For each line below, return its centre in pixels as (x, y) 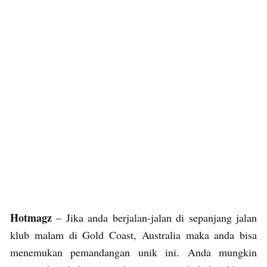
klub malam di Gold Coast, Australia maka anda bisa (133, 235)
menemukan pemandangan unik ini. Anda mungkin (133, 252)
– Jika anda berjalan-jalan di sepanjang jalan (154, 217)
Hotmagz (31, 217)
